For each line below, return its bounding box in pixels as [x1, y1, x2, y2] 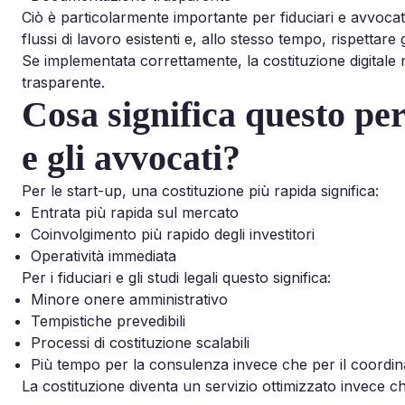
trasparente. [22, 72, 105, 91]
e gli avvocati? [22, 137, 240, 178]
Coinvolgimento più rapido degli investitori [31, 224, 315, 243]
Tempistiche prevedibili [31, 311, 185, 330]
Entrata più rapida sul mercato [31, 202, 239, 221]
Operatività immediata [31, 246, 176, 265]
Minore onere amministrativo [31, 289, 228, 308]
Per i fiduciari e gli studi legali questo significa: [22, 268, 331, 287]
